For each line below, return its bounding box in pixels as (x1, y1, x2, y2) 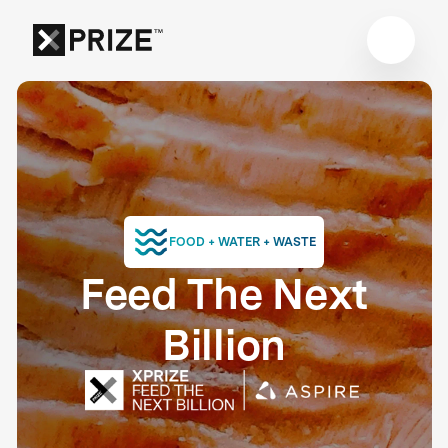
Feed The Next (79, 267, 369, 319)
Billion (161, 318, 287, 370)
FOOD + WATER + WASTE (168, 233, 316, 249)
